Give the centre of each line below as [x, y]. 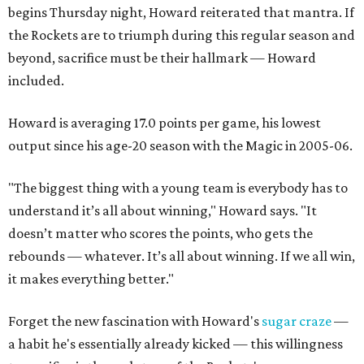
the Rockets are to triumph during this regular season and [182, 35]
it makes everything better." [91, 279]
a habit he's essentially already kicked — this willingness [175, 344]
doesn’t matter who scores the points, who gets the [160, 234]
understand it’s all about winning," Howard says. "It [162, 211]
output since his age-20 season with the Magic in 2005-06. [180, 146]
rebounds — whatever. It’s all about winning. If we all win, [182, 256]
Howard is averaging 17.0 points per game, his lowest [165, 123]
